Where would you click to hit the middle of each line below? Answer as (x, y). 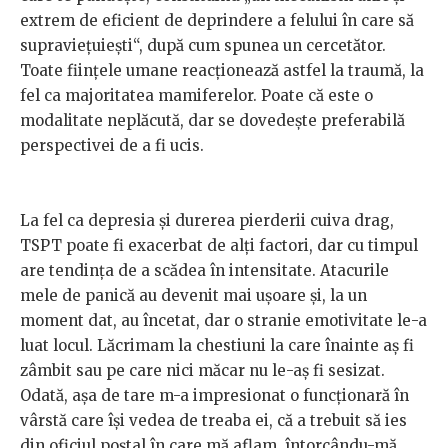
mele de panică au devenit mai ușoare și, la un (193, 295)
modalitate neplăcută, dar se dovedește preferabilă (212, 120)
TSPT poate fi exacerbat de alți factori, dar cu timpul (219, 245)
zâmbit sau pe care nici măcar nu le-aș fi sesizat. (202, 370)
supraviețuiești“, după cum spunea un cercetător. (203, 45)
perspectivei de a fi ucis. (112, 145)
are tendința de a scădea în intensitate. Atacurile (204, 270)
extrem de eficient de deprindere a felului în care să (217, 20)
